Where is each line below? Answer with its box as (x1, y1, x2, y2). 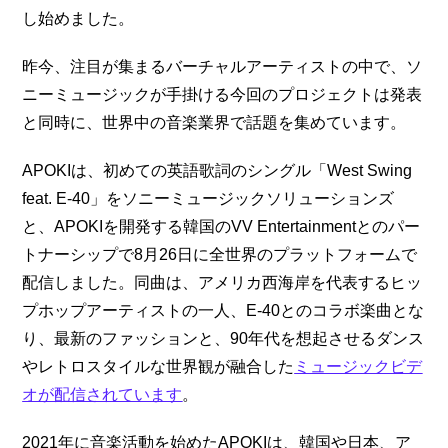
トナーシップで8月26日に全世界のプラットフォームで (22, 245, 418, 263)
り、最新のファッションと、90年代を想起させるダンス (22, 329, 425, 347)
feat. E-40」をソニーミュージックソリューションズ (22, 189, 395, 207)
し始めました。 (22, 9, 135, 27)
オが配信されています (22, 385, 183, 403)
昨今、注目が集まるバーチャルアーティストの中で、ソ (22, 57, 423, 75)
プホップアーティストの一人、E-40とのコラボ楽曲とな (22, 301, 425, 319)
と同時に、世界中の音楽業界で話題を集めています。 (22, 113, 407, 131)
